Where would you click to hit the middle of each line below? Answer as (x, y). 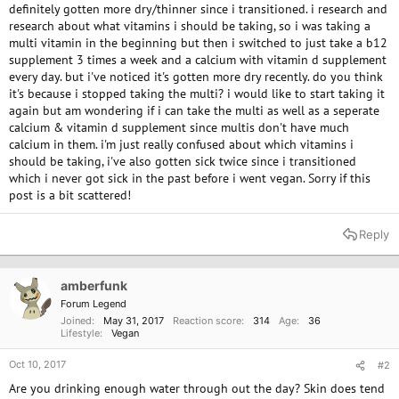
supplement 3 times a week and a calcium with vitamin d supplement (198, 60)
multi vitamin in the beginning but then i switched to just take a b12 (198, 43)
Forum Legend (94, 304)
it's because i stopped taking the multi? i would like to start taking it (197, 94)
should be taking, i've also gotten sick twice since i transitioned (183, 161)
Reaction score (207, 321)
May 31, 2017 (134, 321)
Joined (76, 321)
